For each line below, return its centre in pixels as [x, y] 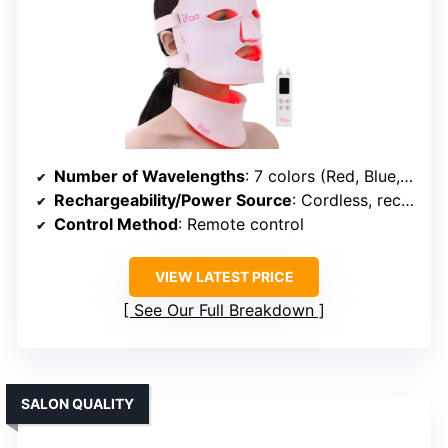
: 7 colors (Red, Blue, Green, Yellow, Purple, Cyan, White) [322, 175]
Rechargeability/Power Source [173, 199]
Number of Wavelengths [149, 175]
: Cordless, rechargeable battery [346, 199]
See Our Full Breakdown [224, 309]
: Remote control [241, 223]
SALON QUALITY [77, 403]
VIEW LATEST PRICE [224, 276]
